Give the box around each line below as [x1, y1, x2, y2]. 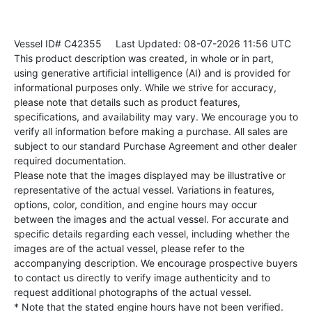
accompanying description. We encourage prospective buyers [14, 257, 297, 270]
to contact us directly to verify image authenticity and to [14, 272, 270, 284]
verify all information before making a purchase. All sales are [14, 125, 288, 138]
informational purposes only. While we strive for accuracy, [14, 81, 276, 94]
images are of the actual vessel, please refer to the [14, 242, 244, 255]
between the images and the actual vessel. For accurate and [14, 213, 289, 226]
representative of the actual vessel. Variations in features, [14, 184, 274, 196]
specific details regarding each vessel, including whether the [14, 228, 290, 240]
